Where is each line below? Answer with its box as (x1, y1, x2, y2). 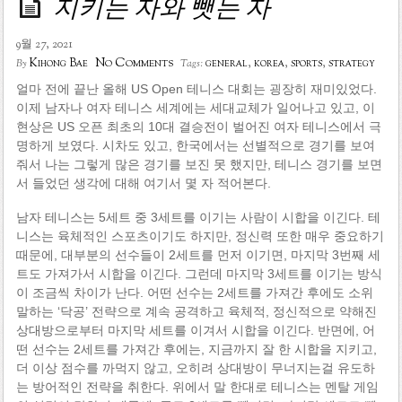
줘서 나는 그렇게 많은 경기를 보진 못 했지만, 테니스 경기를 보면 (15, 156, 382, 171)
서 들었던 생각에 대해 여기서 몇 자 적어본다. (15, 175, 271, 190)
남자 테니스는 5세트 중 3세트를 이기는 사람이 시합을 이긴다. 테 (15, 209, 380, 224)
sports (290, 55, 322, 72)
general (205, 55, 248, 72)
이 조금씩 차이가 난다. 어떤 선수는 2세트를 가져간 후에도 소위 (15, 284, 373, 300)
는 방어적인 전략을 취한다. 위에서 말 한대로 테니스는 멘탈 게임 (15, 379, 379, 394)
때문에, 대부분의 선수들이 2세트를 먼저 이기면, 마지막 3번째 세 (15, 247, 380, 262)
